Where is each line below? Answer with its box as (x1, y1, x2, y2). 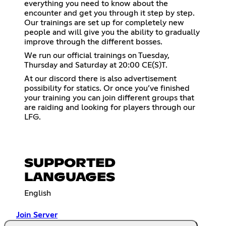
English (24, 189, 51, 198)
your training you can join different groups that (24, 94, 194, 102)
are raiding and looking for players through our (24, 103, 195, 112)
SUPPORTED (24, 157, 116, 170)
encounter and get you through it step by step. (24, 9, 195, 18)
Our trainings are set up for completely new (24, 19, 184, 27)
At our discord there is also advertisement (24, 75, 177, 83)
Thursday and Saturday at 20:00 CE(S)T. (24, 61, 167, 70)
